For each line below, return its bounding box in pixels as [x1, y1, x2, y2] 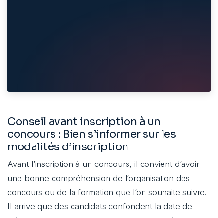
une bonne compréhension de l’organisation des [7, 173, 190, 183]
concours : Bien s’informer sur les [7, 127, 176, 141]
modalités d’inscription [7, 140, 128, 154]
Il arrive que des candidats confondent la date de [7, 201, 192, 212]
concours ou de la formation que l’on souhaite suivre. [7, 187, 207, 198]
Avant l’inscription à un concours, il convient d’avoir [7, 159, 199, 169]
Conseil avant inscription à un [7, 115, 161, 128]
